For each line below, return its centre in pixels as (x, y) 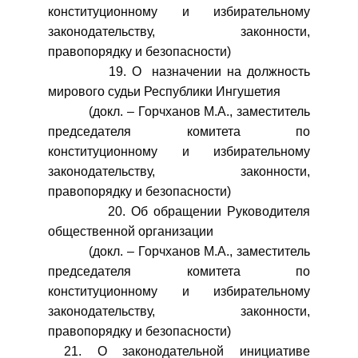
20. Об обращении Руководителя (179, 211)
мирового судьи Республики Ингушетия (166, 91)
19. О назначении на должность (179, 72)
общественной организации (131, 231)
